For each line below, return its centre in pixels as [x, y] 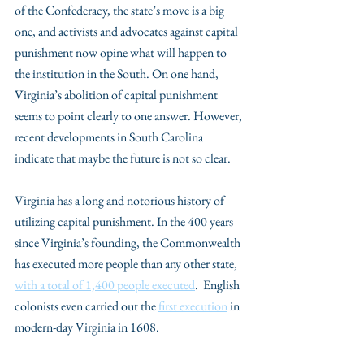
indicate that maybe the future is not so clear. [124, 158]
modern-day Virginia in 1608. [88, 327]
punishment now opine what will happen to [122, 52]
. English [219, 285]
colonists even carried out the [87, 306]
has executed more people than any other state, [127, 264]
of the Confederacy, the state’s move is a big [121, 10]
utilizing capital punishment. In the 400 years [125, 221]
